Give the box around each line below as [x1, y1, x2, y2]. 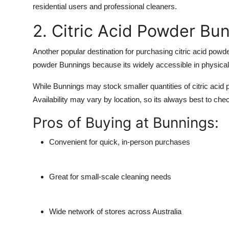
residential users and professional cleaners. [33, 2, 177, 11]
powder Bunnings [33, 60, 90, 70]
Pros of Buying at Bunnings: [33, 114, 219, 132]
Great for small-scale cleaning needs [49, 172, 171, 181]
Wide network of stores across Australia [49, 207, 181, 216]
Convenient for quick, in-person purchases [49, 138, 190, 147]
